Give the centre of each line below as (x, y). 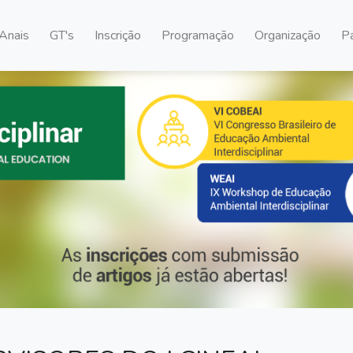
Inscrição (118, 35)
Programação (198, 35)
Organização (288, 35)
